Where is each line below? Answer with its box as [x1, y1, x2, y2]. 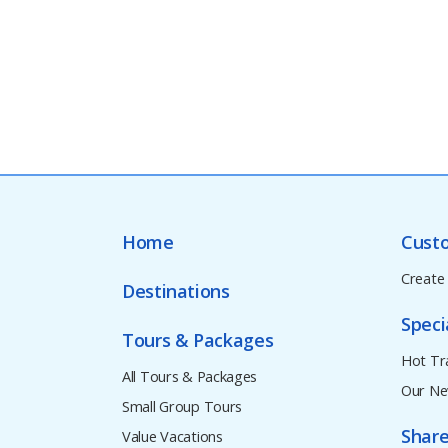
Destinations [122, 278, 230, 303]
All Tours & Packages [122, 367, 258, 387]
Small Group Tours [122, 397, 243, 417]
